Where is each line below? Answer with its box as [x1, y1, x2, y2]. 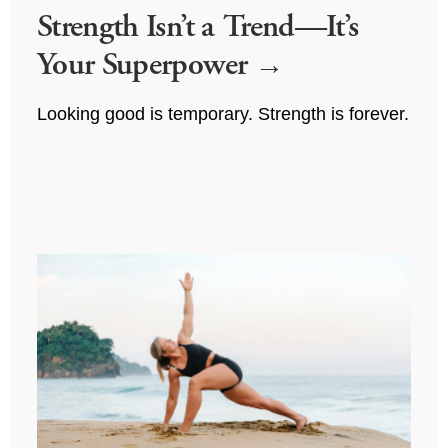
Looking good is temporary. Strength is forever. [36, 103, 409, 124]
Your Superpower [36, 44, 255, 83]
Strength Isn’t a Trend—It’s [36, 6, 359, 45]
